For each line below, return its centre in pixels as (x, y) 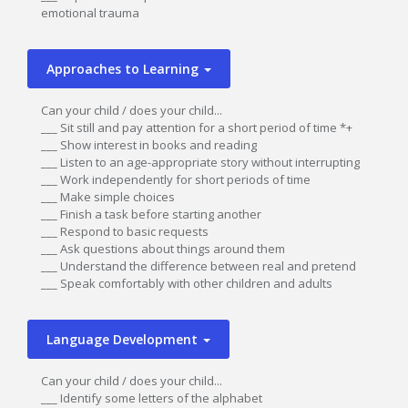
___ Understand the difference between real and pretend (199, 266)
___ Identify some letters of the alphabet (152, 398)
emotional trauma (90, 13)
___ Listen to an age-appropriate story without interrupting (200, 162)
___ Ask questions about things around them (163, 249)
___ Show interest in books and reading (149, 145)
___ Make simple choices (108, 197)
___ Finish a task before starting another (151, 214)
